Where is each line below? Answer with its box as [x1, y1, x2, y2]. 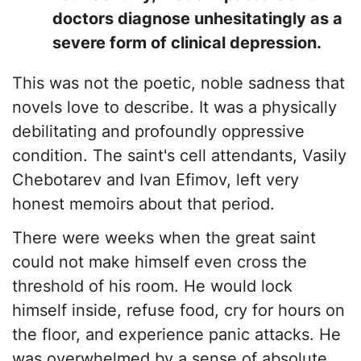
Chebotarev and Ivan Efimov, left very [12, 170, 299, 190]
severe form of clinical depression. [52, 33, 322, 53]
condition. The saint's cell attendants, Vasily [12, 146, 346, 166]
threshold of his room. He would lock [12, 276, 293, 297]
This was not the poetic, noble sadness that [12, 73, 345, 93]
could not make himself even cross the [12, 252, 307, 272]
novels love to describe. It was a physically [12, 98, 337, 118]
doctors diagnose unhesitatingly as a [52, 9, 342, 29]
